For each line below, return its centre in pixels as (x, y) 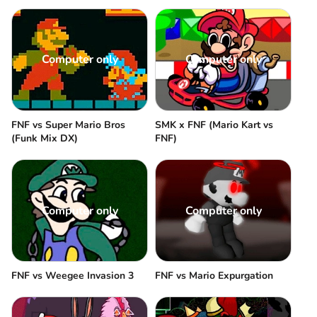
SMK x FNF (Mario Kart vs (214, 125)
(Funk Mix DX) (45, 138)
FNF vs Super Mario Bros (68, 125)
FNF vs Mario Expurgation (214, 276)
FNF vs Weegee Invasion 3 (73, 276)
